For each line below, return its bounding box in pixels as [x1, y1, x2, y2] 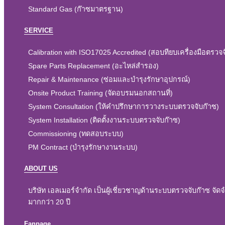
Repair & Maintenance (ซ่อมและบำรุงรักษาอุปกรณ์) [28, 75, 190, 83]
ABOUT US [24, 165, 58, 173]
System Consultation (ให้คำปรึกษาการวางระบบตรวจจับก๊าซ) [28, 102, 219, 110]
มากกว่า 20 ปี [28, 198, 70, 206]
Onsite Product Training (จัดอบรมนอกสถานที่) [28, 89, 173, 97]
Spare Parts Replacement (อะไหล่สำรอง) [28, 62, 159, 70]
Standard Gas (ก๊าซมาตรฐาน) [28, 5, 123, 13]
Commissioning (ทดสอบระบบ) [28, 130, 124, 138]
